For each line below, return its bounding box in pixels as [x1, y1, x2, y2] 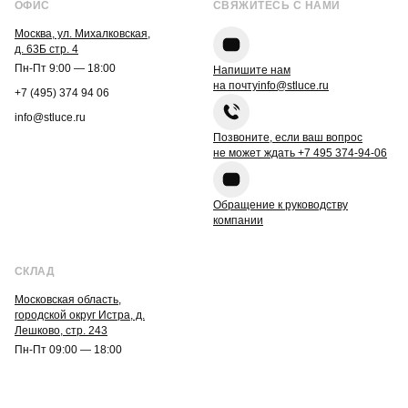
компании [213, 214, 263, 228]
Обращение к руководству [213, 199, 348, 212]
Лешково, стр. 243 [15, 324, 107, 338]
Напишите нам [213, 64, 291, 77]
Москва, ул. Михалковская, [15, 27, 150, 41]
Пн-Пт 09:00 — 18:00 [15, 343, 122, 357]
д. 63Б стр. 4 [15, 43, 78, 56]
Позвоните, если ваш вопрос [213, 131, 362, 145]
